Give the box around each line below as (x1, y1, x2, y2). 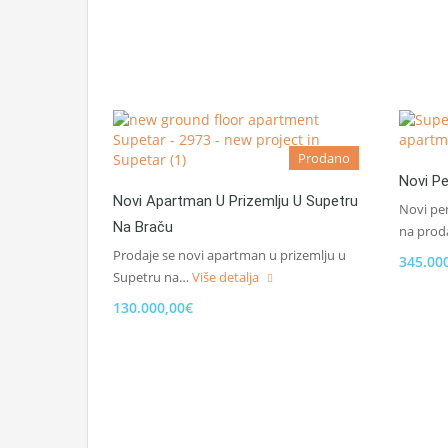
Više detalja (192, 268, 262, 286)
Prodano (298, 149, 350, 167)
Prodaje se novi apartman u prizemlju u (113, 246, 346, 264)
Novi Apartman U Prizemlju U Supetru (113, 192, 358, 210)
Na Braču (113, 218, 173, 236)
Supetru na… (113, 268, 192, 286)
